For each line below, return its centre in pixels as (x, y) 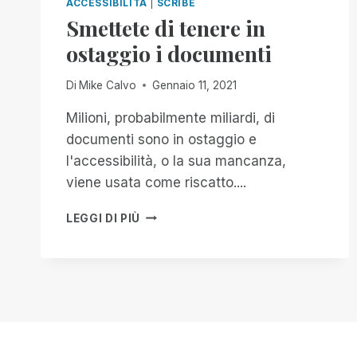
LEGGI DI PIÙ (104, 218)
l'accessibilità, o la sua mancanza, (176, 161)
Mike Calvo (108, 85)
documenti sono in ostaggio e (161, 139)
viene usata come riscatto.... (156, 182)
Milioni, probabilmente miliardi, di (171, 118)
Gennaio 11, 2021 (195, 85)
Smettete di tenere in (166, 27)
